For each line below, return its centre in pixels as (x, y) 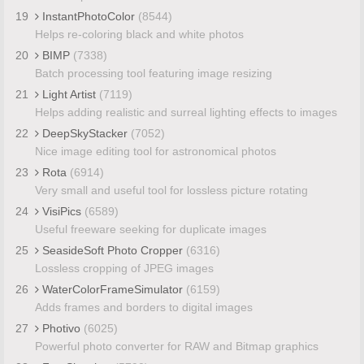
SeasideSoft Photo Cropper (112, 250)
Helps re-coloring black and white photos (139, 34)
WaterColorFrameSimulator (112, 289)
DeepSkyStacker (84, 133)
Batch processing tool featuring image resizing (153, 73)
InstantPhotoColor (88, 16)
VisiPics (61, 211)
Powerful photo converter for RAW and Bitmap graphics (176, 346)
